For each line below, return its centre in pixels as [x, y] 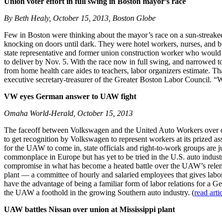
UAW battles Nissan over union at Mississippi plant [89, 210]
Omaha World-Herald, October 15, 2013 [68, 113]
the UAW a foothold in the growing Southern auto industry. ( [99, 193]
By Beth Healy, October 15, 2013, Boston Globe [80, 18]
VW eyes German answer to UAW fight [70, 97]
